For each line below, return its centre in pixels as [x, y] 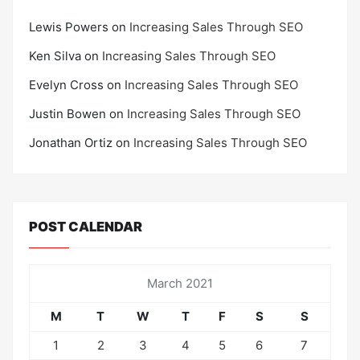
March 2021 [180, 284]
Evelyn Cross [66, 84]
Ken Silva [55, 55]
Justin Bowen [67, 113]
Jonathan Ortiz [71, 142]
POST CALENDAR [86, 227]
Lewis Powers [69, 27]
